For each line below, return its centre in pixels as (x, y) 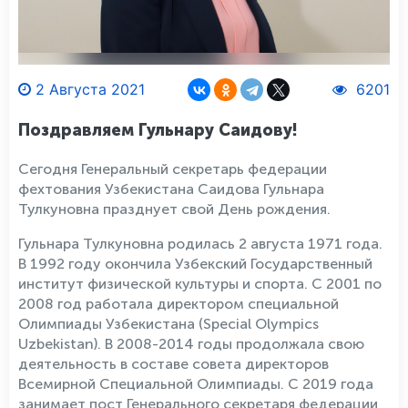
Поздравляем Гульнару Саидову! (158, 130)
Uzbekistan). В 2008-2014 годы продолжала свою (191, 344)
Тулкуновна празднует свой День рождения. (174, 209)
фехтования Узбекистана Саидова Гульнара (171, 189)
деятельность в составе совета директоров (173, 364)
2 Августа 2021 (90, 89)
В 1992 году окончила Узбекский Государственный (195, 264)
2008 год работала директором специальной (178, 304)
